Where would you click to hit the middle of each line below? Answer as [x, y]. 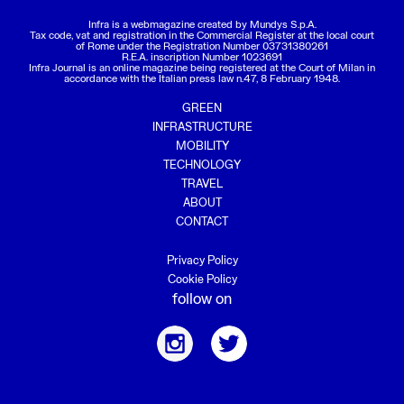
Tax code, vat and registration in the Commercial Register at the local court [202, 36]
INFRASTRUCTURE [202, 127]
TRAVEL [202, 184]
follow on [202, 299]
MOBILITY [202, 146]
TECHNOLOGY [202, 165]
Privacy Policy [202, 261]
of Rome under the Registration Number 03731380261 [202, 46]
